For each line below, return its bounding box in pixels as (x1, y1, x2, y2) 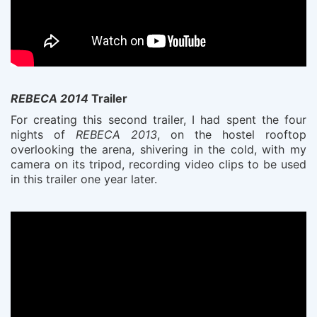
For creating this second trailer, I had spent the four (11, 113, 306, 127)
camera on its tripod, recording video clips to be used (11, 157, 306, 172)
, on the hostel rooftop (157, 127, 306, 142)
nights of (11, 127, 76, 142)
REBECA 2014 (11, 91, 88, 105)
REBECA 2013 (76, 127, 157, 142)
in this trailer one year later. (11, 172, 157, 187)
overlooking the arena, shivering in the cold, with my (11, 142, 306, 157)
